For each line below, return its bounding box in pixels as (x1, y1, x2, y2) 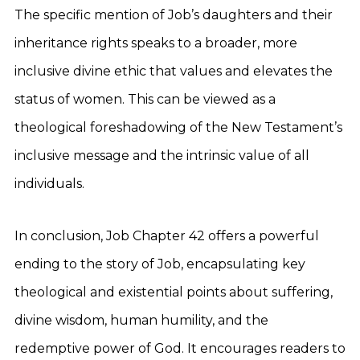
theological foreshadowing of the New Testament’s (14, 120, 342, 135)
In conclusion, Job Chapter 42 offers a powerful (14, 228, 319, 243)
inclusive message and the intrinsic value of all (14, 148, 309, 163)
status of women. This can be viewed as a (14, 92, 276, 107)
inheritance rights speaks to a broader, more (14, 35, 297, 51)
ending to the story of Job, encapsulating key (14, 256, 305, 272)
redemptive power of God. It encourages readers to (14, 341, 346, 356)
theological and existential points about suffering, (14, 284, 333, 300)
